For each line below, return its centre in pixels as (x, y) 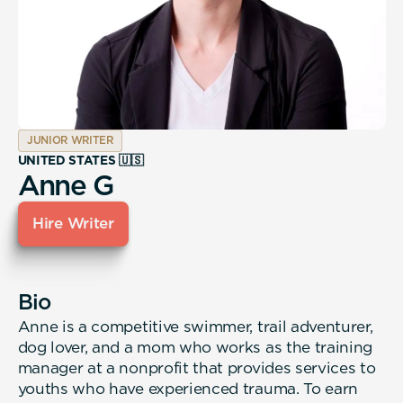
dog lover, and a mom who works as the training (195, 348)
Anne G (65, 184)
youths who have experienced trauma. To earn (188, 389)
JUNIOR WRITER (70, 140)
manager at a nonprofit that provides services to (197, 368)
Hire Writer (73, 224)
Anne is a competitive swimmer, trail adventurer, (195, 327)
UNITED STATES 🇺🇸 (81, 160)
